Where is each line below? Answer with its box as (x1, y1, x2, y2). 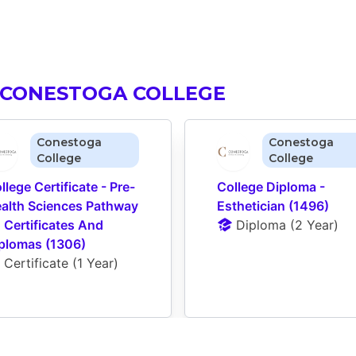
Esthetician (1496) (217, 197, 329, 214)
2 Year (295, 216, 334, 233)
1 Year (77, 254, 114, 271)
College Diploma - (217, 178, 325, 195)
